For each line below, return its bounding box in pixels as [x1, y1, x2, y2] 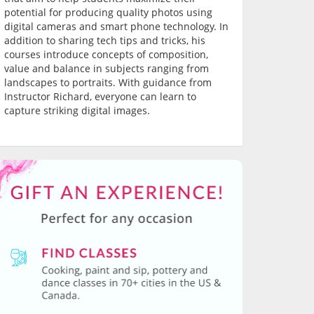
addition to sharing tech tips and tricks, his [4, 34, 205, 48]
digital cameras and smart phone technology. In [4, 20, 228, 34]
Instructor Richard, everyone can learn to [4, 90, 196, 104]
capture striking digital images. [4, 104, 150, 118]
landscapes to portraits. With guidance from [4, 76, 212, 90]
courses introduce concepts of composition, [4, 48, 208, 62]
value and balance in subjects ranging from [4, 62, 209, 76]
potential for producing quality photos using [4, 6, 212, 20]
